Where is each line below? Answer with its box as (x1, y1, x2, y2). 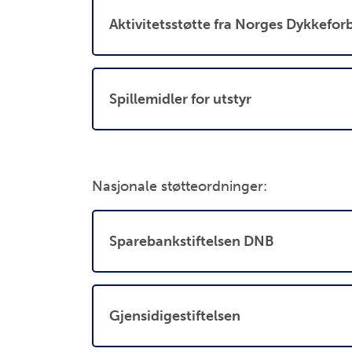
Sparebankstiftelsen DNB (109, 232, 274, 250)
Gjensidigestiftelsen (109, 306, 240, 324)
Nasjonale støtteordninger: (92, 178, 267, 195)
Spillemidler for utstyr (109, 90, 251, 108)
